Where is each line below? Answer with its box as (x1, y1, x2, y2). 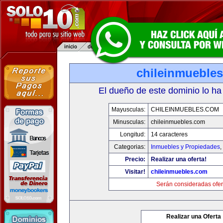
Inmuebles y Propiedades (150, 143, 220, 150)
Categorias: (113, 143, 145, 150)
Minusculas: (112, 118, 145, 125)
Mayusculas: (111, 106, 145, 113)
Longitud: (119, 131, 145, 138)
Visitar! (124, 168, 145, 175)
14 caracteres (150, 131, 188, 138)
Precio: (124, 156, 145, 163)
